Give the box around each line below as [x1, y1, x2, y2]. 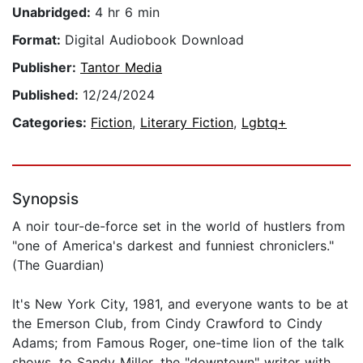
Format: [12, 32, 65, 49]
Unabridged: [12, 4, 95, 21]
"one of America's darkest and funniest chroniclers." [12, 237, 334, 254]
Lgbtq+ [241, 114, 287, 131]
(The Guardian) [12, 257, 105, 274]
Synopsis [12, 190, 79, 209]
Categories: [12, 114, 91, 131]
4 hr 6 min [95, 4, 160, 21]
